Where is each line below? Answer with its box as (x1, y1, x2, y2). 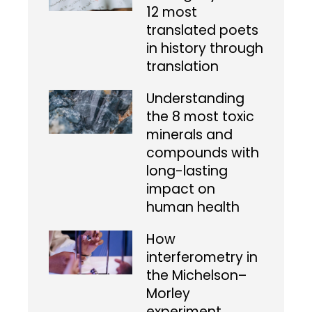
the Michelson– (146, 266, 247, 286)
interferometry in (146, 248, 258, 267)
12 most (146, 3, 197, 22)
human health (146, 198, 240, 217)
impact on (146, 180, 215, 199)
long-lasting (146, 162, 228, 181)
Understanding (146, 89, 244, 109)
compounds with (146, 143, 259, 163)
